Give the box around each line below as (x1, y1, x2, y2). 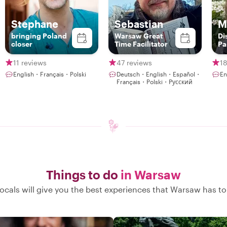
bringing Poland (11, 31, 67, 40)
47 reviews (117, 58, 152, 67)
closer (11, 40, 32, 48)
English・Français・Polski (13, 70, 86, 78)
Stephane (11, 18, 58, 30)
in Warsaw (121, 167, 181, 182)
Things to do (46, 167, 118, 182)
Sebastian (115, 18, 163, 30)
